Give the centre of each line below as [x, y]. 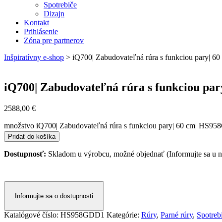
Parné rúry [177, 215]
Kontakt [36, 23]
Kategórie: [124, 215]
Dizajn [54, 14]
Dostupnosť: [25, 154]
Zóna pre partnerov [54, 41]
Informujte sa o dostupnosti [54, 196]
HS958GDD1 [83, 215]
